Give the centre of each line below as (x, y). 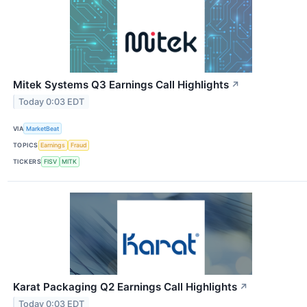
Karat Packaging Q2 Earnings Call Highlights (125, 286)
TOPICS (26, 145)
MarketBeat (43, 128)
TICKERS (27, 162)
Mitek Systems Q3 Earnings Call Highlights (121, 85)
